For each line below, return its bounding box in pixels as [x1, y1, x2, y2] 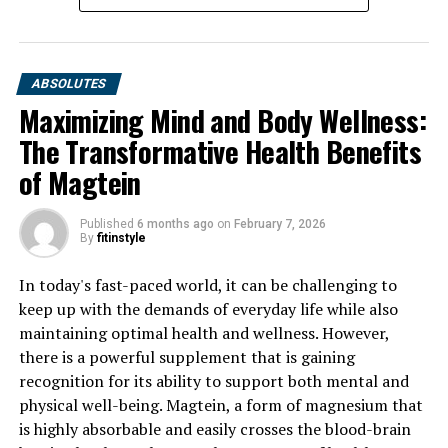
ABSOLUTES [29, 75, 108, 91]
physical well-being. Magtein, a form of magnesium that [18, 393, 423, 416]
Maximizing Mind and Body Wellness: [18, 98, 427, 141]
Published [79, 216, 134, 231]
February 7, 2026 [233, 216, 326, 231]
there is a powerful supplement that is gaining [18, 345, 355, 368]
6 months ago [136, 216, 214, 231]
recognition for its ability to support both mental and [18, 369, 409, 392]
